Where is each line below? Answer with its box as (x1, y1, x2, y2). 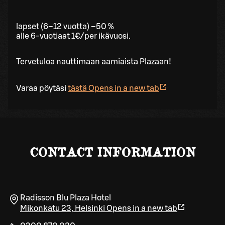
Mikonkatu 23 (20, 204, 71, 213)
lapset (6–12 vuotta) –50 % (16, 22, 114, 31)
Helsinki (75, 204, 105, 213)
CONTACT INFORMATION (30, 144, 195, 159)
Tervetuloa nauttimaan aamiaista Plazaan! (16, 57, 171, 66)
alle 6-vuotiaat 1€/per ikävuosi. (16, 32, 131, 40)
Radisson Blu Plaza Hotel (20, 194, 111, 202)
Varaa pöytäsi (16, 84, 68, 92)
